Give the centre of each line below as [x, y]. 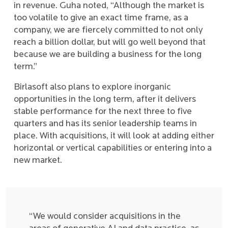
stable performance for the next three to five [103, 112]
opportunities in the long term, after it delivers [105, 99]
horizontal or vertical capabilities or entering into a [113, 148]
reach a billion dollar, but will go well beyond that [110, 42]
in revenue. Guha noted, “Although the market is [109, 6]
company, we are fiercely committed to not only [108, 30]
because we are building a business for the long [108, 55]
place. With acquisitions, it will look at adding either [114, 136]
